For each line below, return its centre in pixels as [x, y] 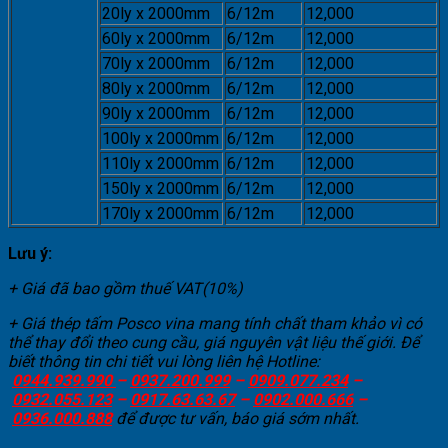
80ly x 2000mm [156, 88]
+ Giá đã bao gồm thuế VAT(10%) [125, 288]
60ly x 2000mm [156, 38]
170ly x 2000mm [160, 213]
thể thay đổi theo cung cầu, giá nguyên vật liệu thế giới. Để [213, 342]
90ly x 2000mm [156, 113]
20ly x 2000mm [156, 13]
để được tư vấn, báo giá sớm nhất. [235, 418]
